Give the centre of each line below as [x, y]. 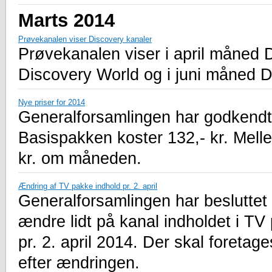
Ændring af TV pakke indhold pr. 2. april [88, 186]
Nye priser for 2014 [52, 102]
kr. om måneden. [80, 158]
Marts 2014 [66, 20]
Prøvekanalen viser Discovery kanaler [85, 39]
